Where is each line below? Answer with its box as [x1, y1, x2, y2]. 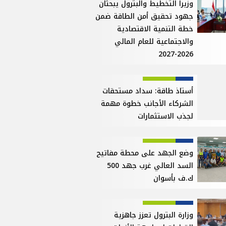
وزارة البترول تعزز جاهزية [114, 208, 194, 222]
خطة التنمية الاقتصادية [117, 22, 194, 36]
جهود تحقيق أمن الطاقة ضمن [95, 10, 194, 24]
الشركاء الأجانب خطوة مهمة [101, 97, 194, 111]
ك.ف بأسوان [153, 172, 194, 186]
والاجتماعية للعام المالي [115, 35, 194, 49]
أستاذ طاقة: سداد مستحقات [102, 84, 194, 98]
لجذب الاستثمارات [138, 109, 194, 124]
